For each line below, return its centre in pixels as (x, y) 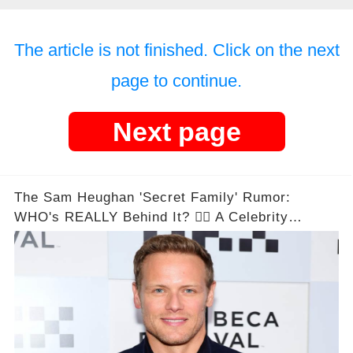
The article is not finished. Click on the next (176, 50)
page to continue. (176, 81)
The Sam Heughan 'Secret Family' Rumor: (152, 198)
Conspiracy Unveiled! (85, 237)
